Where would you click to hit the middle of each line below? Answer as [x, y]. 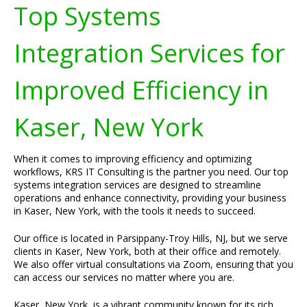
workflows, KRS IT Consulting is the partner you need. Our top [151, 172]
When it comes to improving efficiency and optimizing [133, 159]
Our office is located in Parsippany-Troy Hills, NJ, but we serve [151, 238]
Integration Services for [149, 53]
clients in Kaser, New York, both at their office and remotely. [147, 251]
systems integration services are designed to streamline [137, 185]
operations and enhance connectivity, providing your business [150, 198]
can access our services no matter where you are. [124, 277]
